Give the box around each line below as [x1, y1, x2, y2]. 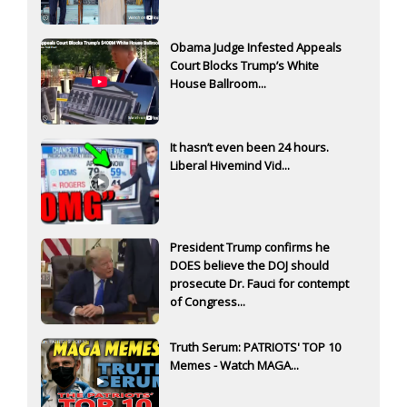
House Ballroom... [170, 75, 266, 93]
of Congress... [170, 293, 245, 311]
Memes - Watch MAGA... [170, 357, 299, 374]
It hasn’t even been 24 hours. [170, 139, 329, 156]
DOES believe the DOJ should [170, 257, 329, 274]
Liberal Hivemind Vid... [170, 157, 290, 174]
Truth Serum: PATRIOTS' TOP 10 [170, 339, 341, 356]
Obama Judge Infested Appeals [170, 39, 342, 56]
